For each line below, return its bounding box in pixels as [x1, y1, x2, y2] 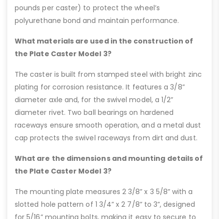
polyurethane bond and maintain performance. [15, 16, 179, 26]
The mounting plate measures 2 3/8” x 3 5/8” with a [15, 187, 193, 197]
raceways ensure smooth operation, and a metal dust [15, 120, 201, 131]
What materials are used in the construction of [15, 36, 194, 46]
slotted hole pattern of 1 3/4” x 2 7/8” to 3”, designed [15, 199, 195, 210]
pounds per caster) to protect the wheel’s [15, 3, 160, 13]
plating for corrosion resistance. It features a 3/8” [15, 82, 185, 92]
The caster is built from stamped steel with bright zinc [15, 69, 202, 80]
